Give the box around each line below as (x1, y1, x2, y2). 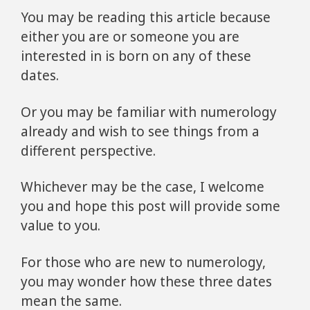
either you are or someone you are (21, 27, 239, 46)
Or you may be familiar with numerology (21, 102, 277, 121)
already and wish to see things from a (21, 122, 259, 140)
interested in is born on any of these (21, 46, 251, 65)
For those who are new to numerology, (21, 253, 266, 271)
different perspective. (21, 141, 156, 160)
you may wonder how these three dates (21, 272, 272, 291)
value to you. (21, 217, 100, 235)
